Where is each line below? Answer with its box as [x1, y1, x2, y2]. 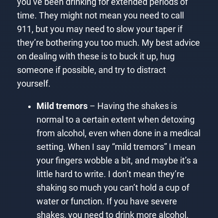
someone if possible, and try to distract [17, 65, 166, 75]
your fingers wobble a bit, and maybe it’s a [36, 155, 198, 165]
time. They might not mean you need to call [17, 11, 184, 21]
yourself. [17, 79, 51, 89]
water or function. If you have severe [36, 196, 177, 206]
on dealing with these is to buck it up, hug [17, 52, 175, 62]
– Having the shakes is [87, 101, 177, 111]
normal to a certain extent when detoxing [36, 114, 195, 125]
